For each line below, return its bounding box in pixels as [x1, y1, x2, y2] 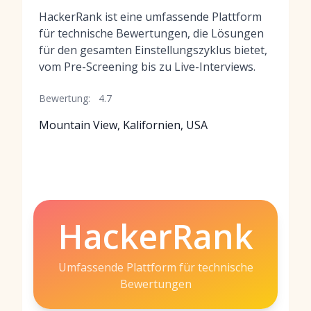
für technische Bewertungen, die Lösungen [39, 26, 264, 41]
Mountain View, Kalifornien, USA [39, 117, 208, 133]
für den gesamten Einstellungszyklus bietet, [39, 42, 267, 58]
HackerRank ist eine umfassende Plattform [39, 9, 262, 24]
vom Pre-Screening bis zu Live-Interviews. [39, 59, 255, 74]
